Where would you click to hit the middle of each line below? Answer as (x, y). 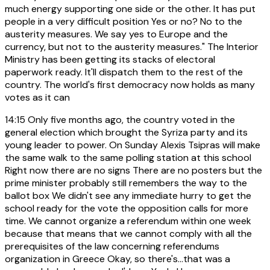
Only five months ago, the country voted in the (130, 119)
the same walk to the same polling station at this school (128, 157)
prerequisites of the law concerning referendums (112, 246)
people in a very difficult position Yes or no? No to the (124, 21)
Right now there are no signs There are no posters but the (133, 170)
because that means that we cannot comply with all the (128, 233)
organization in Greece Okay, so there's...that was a (118, 259)
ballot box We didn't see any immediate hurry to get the (128, 195)
